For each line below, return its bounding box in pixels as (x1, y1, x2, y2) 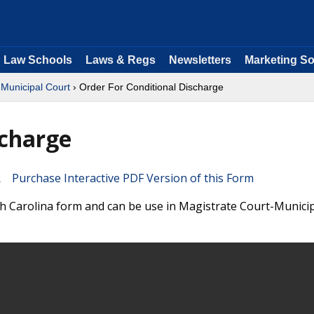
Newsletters (169, 54, 231, 66)
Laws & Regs (86, 54, 156, 66)
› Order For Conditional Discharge (70, 81, 224, 93)
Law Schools (4, 54, 72, 66)
